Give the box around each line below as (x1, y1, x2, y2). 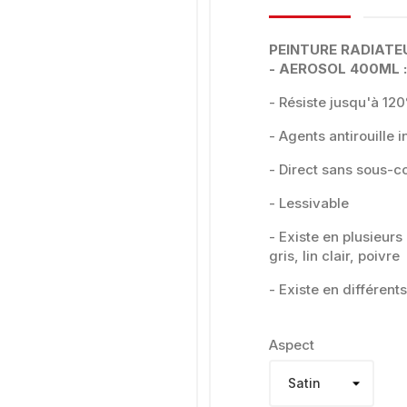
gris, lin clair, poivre (269, 246, 400, 264)
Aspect (269, 335, 314, 353)
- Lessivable (269, 194, 349, 212)
